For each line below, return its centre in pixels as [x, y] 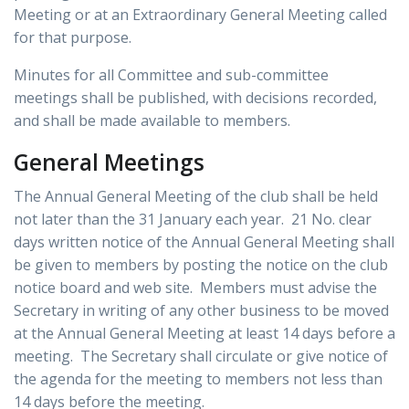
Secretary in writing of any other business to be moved [201, 311]
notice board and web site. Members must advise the [195, 288]
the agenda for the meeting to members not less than [198, 379]
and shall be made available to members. [152, 121]
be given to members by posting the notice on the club [201, 265]
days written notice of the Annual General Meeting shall [204, 242]
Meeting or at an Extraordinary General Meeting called [200, 15]
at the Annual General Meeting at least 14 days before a [204, 334]
